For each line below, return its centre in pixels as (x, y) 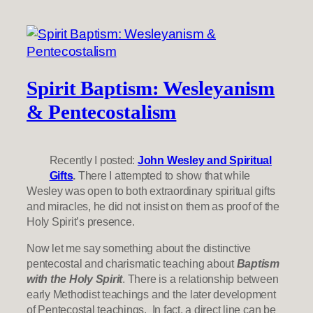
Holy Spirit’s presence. (81, 221)
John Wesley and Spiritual (204, 160)
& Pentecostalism (102, 112)
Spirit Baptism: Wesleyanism (151, 88)
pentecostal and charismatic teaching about (132, 263)
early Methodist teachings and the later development (151, 294)
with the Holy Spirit (75, 278)
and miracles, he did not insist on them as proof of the (153, 206)
